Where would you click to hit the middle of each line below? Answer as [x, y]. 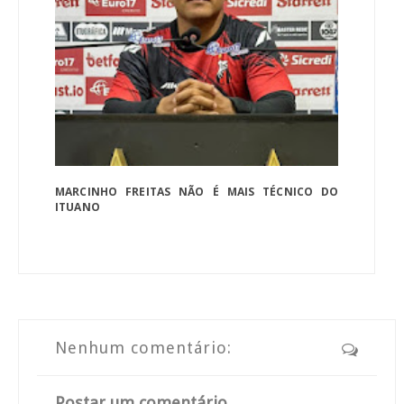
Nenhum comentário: [143, 347]
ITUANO [78, 207]
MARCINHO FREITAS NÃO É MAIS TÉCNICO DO [197, 191]
